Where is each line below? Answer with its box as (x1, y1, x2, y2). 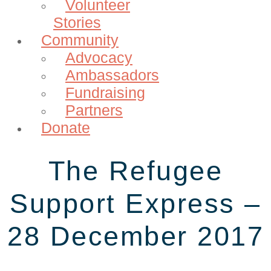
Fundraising (65, 83, 145, 101)
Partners (65, 101, 123, 119)
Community (41, 31, 119, 48)
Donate (41, 119, 90, 136)
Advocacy (65, 48, 132, 66)
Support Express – (10, 188, 261, 219)
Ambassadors (65, 66, 159, 83)
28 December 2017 (7, 220, 264, 252)
